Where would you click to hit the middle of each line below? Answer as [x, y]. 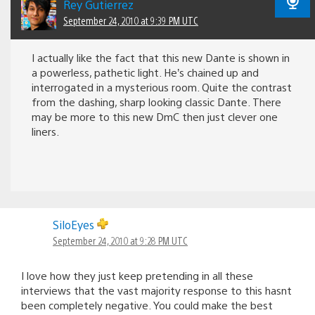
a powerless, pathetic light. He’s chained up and [145, 72]
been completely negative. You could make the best [147, 304]
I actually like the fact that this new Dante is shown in [161, 57]
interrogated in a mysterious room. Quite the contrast [162, 86]
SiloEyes [75, 224]
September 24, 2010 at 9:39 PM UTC [131, 20]
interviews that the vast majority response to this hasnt [156, 290]
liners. [45, 131]
